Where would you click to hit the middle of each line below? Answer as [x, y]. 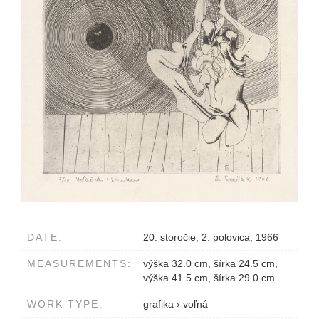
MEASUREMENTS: [79, 264]
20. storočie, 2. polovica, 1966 [211, 237]
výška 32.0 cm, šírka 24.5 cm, [210, 264]
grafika [158, 304]
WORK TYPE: [65, 304]
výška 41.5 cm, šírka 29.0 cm [209, 278]
